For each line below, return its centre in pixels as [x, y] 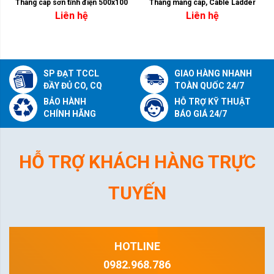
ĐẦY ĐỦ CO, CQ [73, 85]
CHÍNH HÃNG [70, 113]
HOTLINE [137, 246]
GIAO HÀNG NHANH [213, 73]
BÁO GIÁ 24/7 [201, 113]
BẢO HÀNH [65, 101]
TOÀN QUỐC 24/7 [209, 85]
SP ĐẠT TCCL [71, 73]
